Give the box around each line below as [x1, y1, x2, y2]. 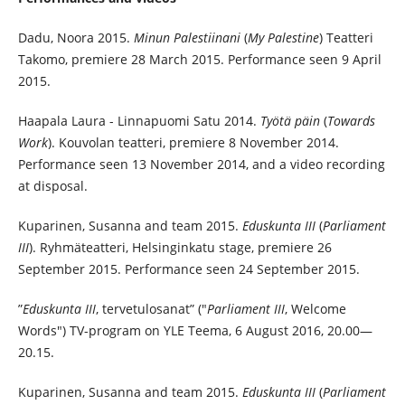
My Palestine [247, 28, 319, 46]
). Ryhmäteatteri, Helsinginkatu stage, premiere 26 [28, 238, 332, 256]
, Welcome [284, 299, 346, 317]
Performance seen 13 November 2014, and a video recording [17, 155, 385, 173]
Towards [326, 111, 375, 129]
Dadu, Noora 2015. [17, 28, 134, 46]
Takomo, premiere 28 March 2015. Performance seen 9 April [17, 50, 381, 68]
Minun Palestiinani [133, 28, 240, 46]
